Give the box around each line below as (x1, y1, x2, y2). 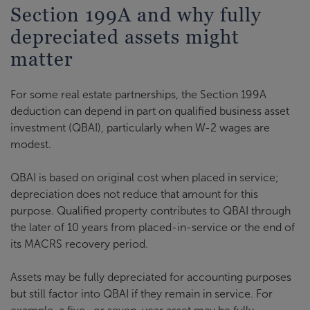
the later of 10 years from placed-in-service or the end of (10, 221, 295, 233)
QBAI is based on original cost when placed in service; (10, 171, 279, 183)
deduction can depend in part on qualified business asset (10, 104, 289, 117)
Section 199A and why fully (10, 3, 262, 26)
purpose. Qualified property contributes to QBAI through (10, 204, 291, 217)
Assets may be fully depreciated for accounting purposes (10, 271, 291, 283)
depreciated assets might (10, 25, 239, 48)
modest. (10, 138, 51, 150)
